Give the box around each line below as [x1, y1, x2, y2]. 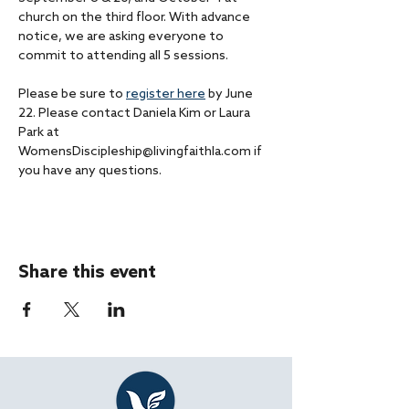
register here [126, 87, 205, 102]
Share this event [18, 262, 156, 284]
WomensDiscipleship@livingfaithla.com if [18, 144, 265, 160]
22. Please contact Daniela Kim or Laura [18, 106, 253, 121]
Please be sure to [18, 87, 126, 102]
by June [205, 87, 256, 102]
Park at [18, 125, 62, 141]
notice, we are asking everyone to [18, 29, 226, 45]
